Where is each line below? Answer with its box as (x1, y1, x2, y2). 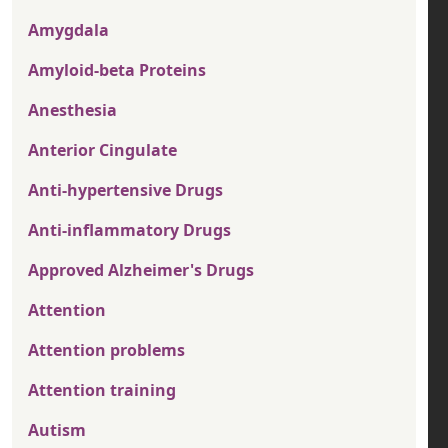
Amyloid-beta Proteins (28, 59, 206, 82)
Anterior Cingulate (28, 139, 177, 162)
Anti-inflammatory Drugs (28, 219, 231, 242)
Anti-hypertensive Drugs (28, 179, 223, 202)
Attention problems (28, 339, 185, 362)
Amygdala (28, 19, 109, 42)
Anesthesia (28, 99, 117, 122)
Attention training (28, 379, 176, 402)
